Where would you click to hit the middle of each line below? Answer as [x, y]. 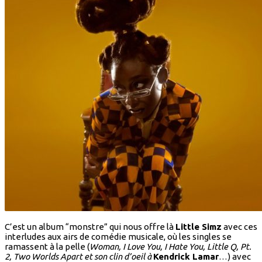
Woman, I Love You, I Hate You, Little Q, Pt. [170, 247]
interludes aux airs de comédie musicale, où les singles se [118, 237]
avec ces [239, 227]
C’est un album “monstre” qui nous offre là [90, 227]
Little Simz [199, 227]
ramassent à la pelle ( [47, 247]
